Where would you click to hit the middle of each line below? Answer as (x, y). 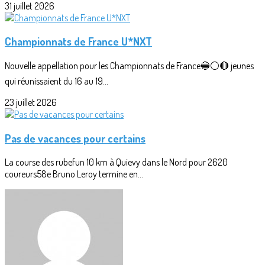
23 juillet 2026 (31, 103)
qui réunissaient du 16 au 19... (56, 81)
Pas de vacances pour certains (75, 138)
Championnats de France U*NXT (78, 41)
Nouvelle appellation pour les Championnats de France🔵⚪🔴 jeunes (129, 66)
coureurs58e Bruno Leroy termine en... (74, 174)
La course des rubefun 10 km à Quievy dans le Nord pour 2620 (116, 162)
